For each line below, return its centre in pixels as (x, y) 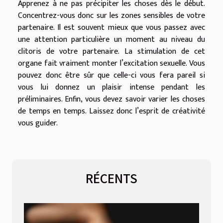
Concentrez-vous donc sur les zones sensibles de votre (111, 16)
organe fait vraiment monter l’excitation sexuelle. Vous (111, 64)
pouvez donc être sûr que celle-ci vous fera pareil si (111, 76)
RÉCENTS (111, 178)
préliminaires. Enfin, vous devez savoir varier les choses (111, 100)
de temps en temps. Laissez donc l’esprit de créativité (111, 111)
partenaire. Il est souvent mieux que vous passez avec (111, 28)
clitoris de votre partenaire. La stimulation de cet (111, 52)
